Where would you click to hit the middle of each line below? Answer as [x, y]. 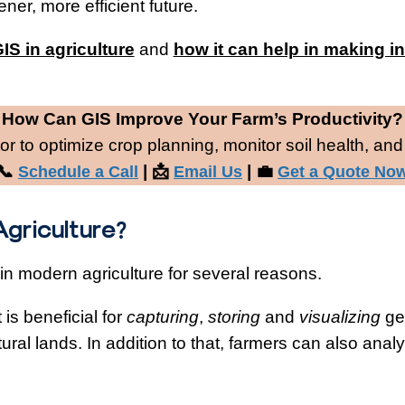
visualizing [339, 316]
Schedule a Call [78, 171]
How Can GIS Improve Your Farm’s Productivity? [202, 118]
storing [234, 316]
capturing [162, 316]
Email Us [208, 171]
